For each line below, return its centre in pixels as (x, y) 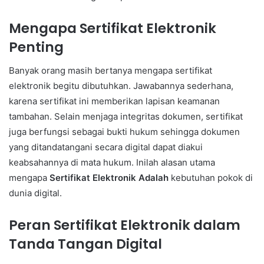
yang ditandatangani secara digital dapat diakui (106, 147)
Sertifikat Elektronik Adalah (109, 178)
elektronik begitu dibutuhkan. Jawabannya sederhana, (121, 86)
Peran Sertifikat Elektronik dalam (125, 225)
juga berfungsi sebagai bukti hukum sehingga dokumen (124, 132)
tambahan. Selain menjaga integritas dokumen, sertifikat (126, 117)
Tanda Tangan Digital (85, 244)
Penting (36, 47)
